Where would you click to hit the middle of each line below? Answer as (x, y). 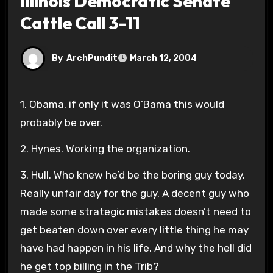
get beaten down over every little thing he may (134, 229)
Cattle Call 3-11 (80, 23)
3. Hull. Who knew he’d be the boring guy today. (132, 175)
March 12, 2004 (163, 58)
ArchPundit (92, 58)
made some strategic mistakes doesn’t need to (135, 211)
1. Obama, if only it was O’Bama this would (23, 104)
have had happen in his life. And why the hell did (136, 248)
